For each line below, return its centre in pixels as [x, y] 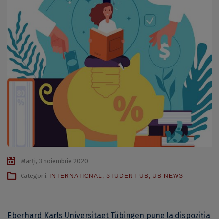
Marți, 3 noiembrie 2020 [54, 161]
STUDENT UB [127, 176]
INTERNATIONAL [76, 176]
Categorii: [35, 176]
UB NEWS [168, 176]
